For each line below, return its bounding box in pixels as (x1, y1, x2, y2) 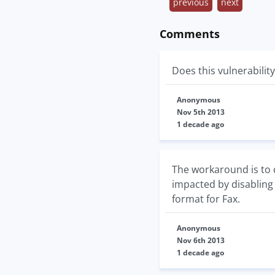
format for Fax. (172, 192, 240, 206)
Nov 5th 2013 (177, 107, 225, 117)
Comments (160, 26, 220, 41)
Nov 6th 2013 (177, 235, 225, 246)
